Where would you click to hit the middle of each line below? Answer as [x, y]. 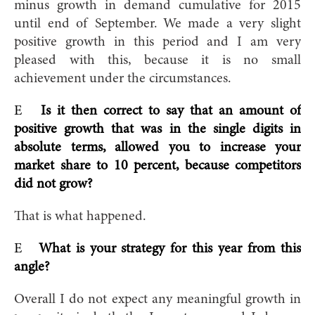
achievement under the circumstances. [123, 78]
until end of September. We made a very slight [157, 24]
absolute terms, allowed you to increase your [157, 147]
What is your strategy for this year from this [170, 249]
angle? [32, 267]
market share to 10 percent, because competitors [157, 166]
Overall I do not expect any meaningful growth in [157, 299]
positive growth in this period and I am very [157, 42]
